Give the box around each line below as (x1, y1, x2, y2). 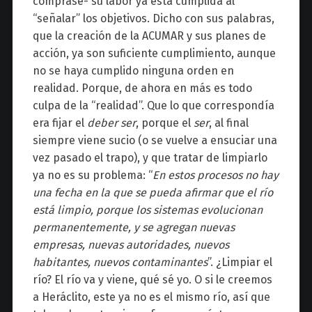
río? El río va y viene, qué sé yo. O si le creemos (32, 273, 272, 287)
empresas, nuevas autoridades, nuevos (32, 238, 229, 252)
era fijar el (32, 116, 87, 130)
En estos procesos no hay (152, 169, 279, 182)
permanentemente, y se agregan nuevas (32, 221, 235, 235)
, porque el (135, 116, 194, 130)
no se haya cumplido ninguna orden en (32, 64, 234, 78)
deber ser (86, 116, 136, 130)
